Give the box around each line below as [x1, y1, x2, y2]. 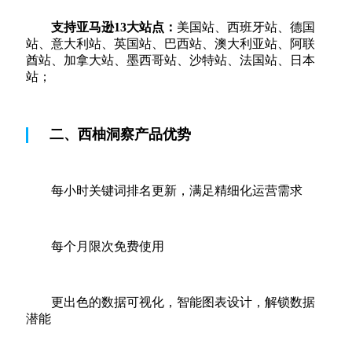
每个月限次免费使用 [51, 239, 164, 253]
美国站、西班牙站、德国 [177, 20, 315, 34]
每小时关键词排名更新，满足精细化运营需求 [51, 183, 302, 197]
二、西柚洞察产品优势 [49, 126, 191, 142]
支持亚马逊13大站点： [51, 20, 177, 34]
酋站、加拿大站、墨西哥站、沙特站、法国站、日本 [26, 53, 315, 67]
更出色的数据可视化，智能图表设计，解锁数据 [51, 295, 315, 309]
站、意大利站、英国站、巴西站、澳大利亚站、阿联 [26, 36, 315, 50]
